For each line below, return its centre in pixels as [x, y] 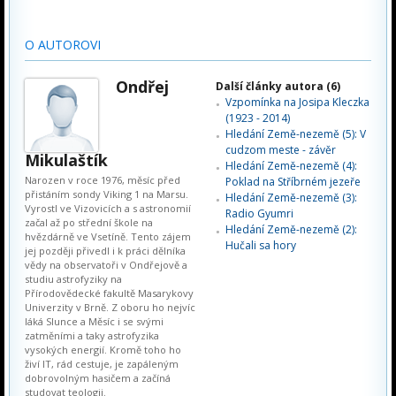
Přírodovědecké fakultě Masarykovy [109, 293]
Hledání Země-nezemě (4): [291, 166]
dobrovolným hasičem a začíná [98, 378]
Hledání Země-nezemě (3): [291, 198]
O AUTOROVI [63, 45]
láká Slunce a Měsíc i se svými [94, 321]
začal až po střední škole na [89, 222]
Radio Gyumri [259, 213]
